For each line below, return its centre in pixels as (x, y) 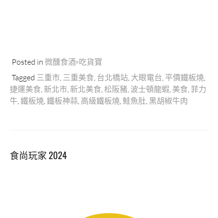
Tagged (24, 77)
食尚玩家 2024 (38, 155)
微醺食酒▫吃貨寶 (73, 62)
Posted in (28, 62)
